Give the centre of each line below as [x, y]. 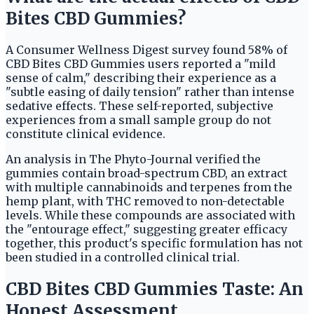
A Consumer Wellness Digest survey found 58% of [146, 50]
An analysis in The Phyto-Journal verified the [133, 159]
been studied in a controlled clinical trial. [123, 258]
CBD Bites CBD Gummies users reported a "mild [141, 64]
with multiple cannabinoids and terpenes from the [149, 187]
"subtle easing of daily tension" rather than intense [150, 92]
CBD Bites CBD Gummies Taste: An [155, 289]
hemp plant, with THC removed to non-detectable [145, 202]
